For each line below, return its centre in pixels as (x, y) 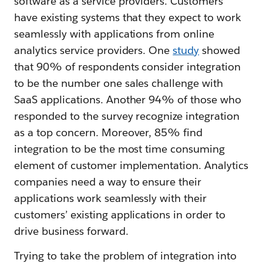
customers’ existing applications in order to (120, 215)
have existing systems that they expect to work (128, 17)
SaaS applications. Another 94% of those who (128, 100)
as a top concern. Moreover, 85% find (109, 132)
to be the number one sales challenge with (119, 83)
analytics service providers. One (94, 50)
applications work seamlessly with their (111, 198)
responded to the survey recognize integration (127, 116)
